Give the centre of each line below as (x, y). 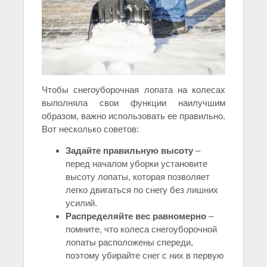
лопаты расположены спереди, (129, 242)
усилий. (81, 203)
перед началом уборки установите (136, 163)
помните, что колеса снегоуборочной (141, 229)
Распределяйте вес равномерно (136, 216)
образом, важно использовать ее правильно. (133, 116)
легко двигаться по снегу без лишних (142, 190)
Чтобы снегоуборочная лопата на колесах (133, 89)
